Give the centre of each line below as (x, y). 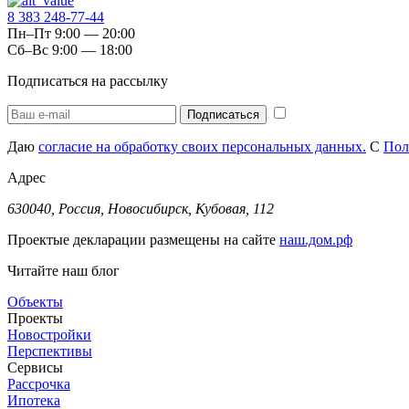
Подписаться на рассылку (88, 80)
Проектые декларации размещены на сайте (143, 239)
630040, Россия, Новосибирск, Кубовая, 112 (141, 208)
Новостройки (49, 334)
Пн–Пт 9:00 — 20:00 (71, 33)
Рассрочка (39, 383)
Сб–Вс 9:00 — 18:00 (70, 49)
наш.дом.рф (316, 239)
